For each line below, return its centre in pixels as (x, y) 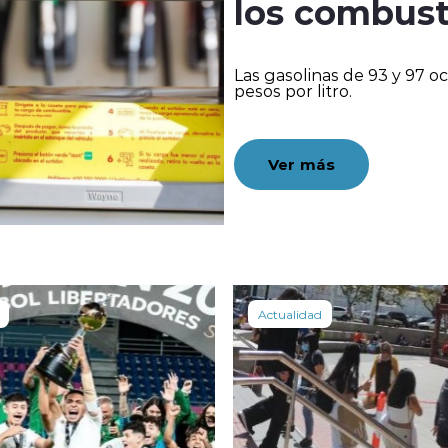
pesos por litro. (293, 91)
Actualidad (290, 314)
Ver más (302, 164)
